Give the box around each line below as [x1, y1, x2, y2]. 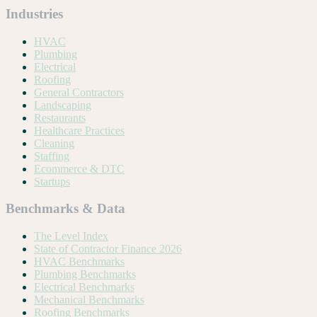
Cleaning [34, 137, 74, 149]
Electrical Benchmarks [34, 281, 134, 294]
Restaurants [34, 111, 86, 124]
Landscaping [34, 98, 91, 111]
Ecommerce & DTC [34, 162, 125, 175]
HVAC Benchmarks [34, 255, 125, 268]
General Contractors [34, 86, 124, 98]
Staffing [34, 149, 69, 162]
